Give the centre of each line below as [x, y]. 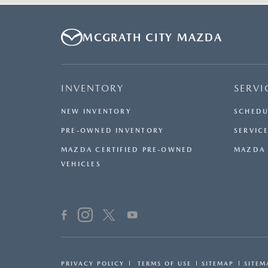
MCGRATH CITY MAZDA [153, 38]
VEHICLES [81, 165]
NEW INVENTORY [96, 112]
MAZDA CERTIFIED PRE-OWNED [127, 150]
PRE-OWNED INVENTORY [113, 131]
